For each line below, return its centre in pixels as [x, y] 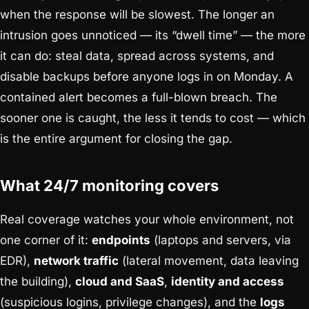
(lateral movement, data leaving [209, 261]
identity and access [228, 282]
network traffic [76, 261]
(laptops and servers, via [221, 240]
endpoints [121, 240]
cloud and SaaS [120, 282]
